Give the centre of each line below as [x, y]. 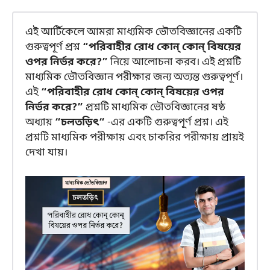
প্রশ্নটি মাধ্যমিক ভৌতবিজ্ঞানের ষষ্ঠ [154, 108]
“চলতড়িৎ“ [81, 123]
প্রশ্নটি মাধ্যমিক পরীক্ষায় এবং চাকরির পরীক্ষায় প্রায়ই [135, 138]
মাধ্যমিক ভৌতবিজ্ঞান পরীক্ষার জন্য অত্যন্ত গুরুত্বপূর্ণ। [134, 77]
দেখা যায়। [46, 153]
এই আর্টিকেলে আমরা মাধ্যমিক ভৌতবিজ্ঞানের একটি [133, 32]
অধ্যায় [40, 123]
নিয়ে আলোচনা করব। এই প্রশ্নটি [176, 62]
